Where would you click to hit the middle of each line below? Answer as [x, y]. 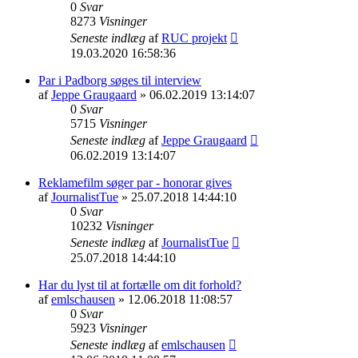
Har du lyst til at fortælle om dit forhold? [140, 284]
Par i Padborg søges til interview [120, 80]
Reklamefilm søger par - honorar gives [135, 182]
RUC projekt [194, 38]
